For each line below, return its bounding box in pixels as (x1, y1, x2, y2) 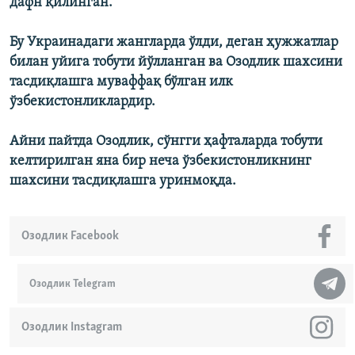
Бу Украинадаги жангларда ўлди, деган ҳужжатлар (10, 35, 338, 51)
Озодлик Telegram (29, 277, 116, 290)
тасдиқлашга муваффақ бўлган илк (10, 74, 233, 90)
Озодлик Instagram (21, 321, 122, 334)
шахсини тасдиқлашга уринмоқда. (10, 174, 236, 189)
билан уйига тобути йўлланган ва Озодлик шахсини (10, 55, 342, 71)
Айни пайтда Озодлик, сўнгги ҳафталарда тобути (10, 134, 323, 150)
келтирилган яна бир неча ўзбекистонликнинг (10, 154, 311, 170)
